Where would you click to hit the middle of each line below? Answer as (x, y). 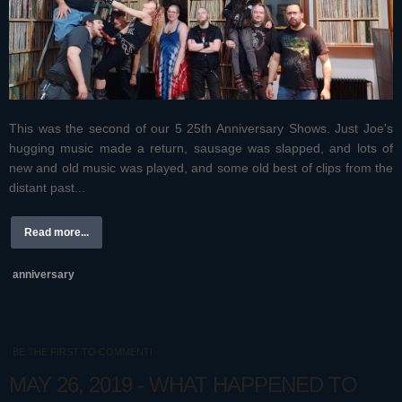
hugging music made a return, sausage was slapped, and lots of (201, 149)
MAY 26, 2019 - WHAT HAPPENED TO (183, 385)
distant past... (47, 188)
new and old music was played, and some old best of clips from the (201, 168)
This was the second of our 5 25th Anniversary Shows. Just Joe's (201, 129)
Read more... (57, 233)
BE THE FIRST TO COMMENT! (83, 352)
